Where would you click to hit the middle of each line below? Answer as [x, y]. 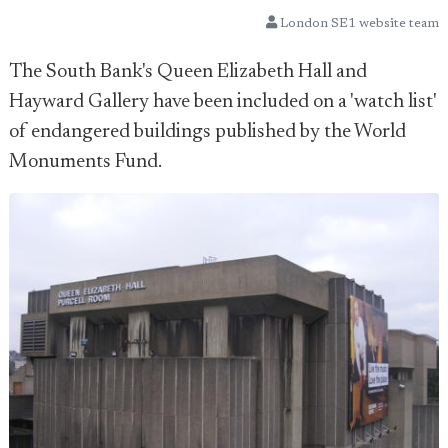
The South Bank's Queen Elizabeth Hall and [188, 72]
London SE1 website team [358, 23]
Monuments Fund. [85, 162]
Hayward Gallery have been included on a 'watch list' [222, 102]
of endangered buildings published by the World [207, 132]
